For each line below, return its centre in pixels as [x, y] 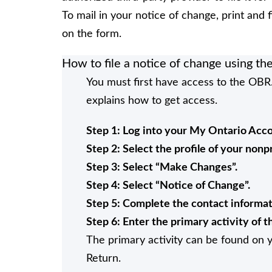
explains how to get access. [152, 100]
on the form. [92, 34]
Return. [104, 258]
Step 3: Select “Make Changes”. [162, 167]
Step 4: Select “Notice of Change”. [168, 185]
